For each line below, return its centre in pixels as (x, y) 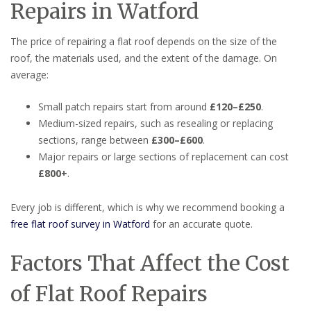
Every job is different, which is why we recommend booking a (148, 207)
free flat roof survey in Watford (80, 224)
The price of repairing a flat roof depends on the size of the (144, 41)
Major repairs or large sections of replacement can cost (163, 156)
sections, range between (95, 140)
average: (30, 74)
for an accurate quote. (201, 224)
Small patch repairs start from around (124, 106)
